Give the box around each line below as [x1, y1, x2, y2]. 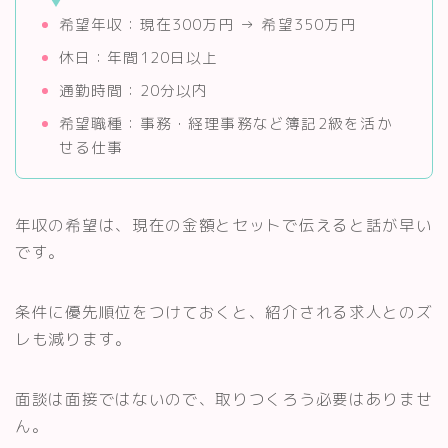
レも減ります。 [15, 328, 132, 351]
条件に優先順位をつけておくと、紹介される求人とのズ [15, 301, 433, 324]
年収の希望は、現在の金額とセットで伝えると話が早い [15, 214, 433, 237]
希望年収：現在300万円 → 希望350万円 [58, 14, 357, 36]
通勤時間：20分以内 [58, 80, 209, 102]
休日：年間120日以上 [58, 47, 219, 69]
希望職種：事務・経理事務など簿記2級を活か [58, 113, 393, 135]
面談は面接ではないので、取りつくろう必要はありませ [15, 388, 433, 411]
